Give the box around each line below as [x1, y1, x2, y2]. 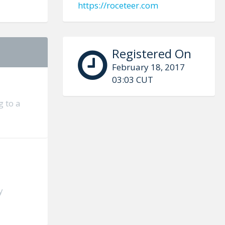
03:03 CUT [111, 74, 153, 85]
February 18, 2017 [111, 61, 185, 73]
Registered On [111, 45, 191, 62]
